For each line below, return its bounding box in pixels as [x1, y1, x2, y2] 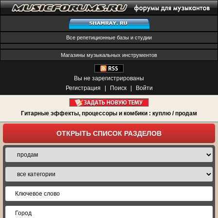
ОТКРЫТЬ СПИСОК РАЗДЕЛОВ [56, 129, 162, 137]
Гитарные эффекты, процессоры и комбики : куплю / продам [21, 110, 197, 117]
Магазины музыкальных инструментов [61, 52, 157, 58]
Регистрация [65, 85, 101, 91]
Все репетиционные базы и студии [66, 35, 152, 40]
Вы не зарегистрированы [74, 75, 144, 82]
